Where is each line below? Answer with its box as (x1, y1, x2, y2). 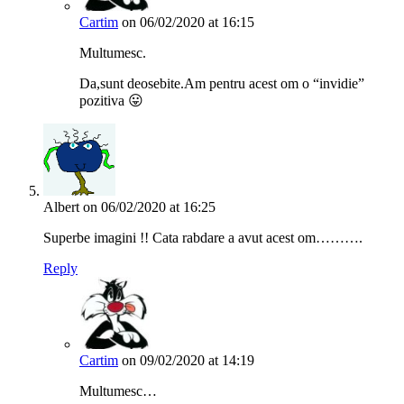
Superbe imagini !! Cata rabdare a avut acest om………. (43, 229, 363, 245)
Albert (43, 198, 79, 215)
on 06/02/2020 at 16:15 (122, 14, 254, 30)
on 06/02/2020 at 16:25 (83, 198, 216, 215)
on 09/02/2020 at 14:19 (122, 352, 254, 368)
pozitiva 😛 (79, 92, 143, 108)
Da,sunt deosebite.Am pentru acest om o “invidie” (79, 75, 364, 91)
